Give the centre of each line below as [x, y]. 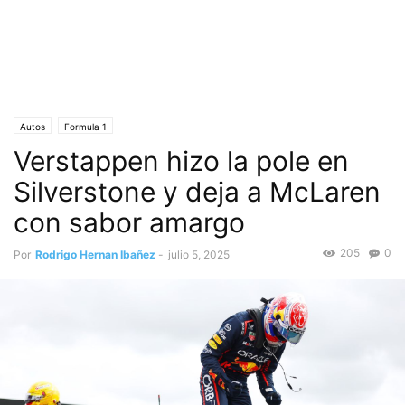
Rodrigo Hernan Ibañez [95, 254]
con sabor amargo [129, 222]
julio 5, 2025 [199, 254]
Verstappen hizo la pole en [181, 161]
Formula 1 [85, 127]
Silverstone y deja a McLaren [197, 192]
